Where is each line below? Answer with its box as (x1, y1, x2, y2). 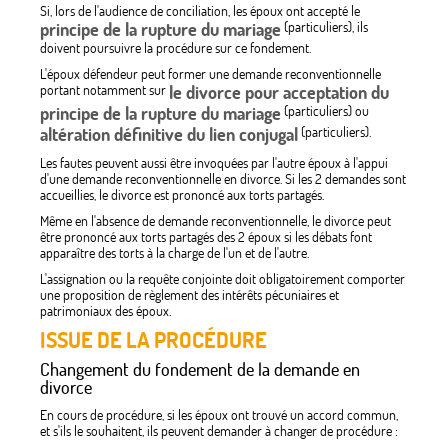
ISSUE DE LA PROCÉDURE (40, 326, 267, 355)
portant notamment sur (40, 81, 169, 100)
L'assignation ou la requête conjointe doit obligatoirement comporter (40, 270, 405, 289)
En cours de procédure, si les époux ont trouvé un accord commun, (40, 406, 398, 425)
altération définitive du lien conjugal (40, 123, 298, 147)
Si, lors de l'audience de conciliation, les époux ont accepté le (40, 2, 360, 21)
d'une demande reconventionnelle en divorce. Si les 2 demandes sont (40, 170, 406, 189)
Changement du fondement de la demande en (40, 358, 360, 382)
